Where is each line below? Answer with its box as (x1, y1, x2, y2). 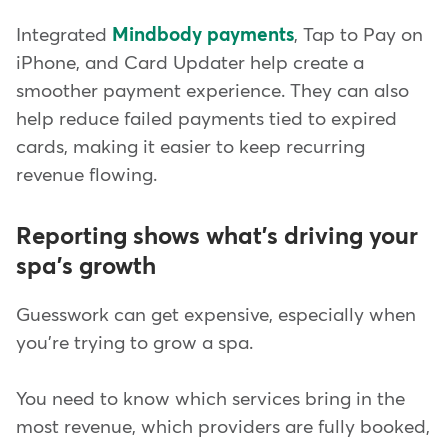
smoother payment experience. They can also (16, 82, 409, 102)
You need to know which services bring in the (16, 390, 405, 410)
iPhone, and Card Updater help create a (16, 54, 364, 74)
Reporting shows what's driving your (16, 225, 418, 250)
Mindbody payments (112, 26, 294, 46)
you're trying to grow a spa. (16, 333, 253, 353)
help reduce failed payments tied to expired (16, 110, 397, 130)
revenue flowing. (16, 166, 157, 186)
